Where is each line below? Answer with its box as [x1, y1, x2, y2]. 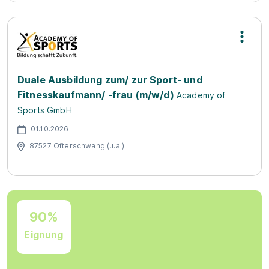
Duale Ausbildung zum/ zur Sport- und [17, 74, 202, 86]
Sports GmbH [17, 105, 72, 115]
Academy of [176, 90, 226, 100]
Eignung [24, 228, 64, 241]
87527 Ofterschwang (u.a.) [29, 141, 124, 150]
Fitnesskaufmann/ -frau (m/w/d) [17, 89, 174, 101]
